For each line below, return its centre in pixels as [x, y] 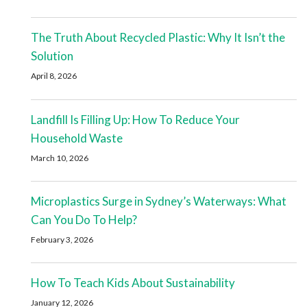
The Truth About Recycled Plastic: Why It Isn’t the [158, 38]
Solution [52, 56]
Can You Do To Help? [84, 219]
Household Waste [77, 138]
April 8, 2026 [54, 76]
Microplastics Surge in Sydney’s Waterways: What [159, 201]
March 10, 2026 [60, 158]
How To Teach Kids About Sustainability [133, 283]
